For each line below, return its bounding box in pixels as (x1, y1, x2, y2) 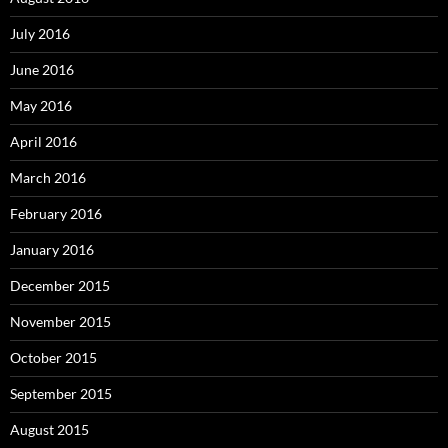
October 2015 (10, 349, 97, 367)
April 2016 (10, 133, 77, 151)
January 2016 (10, 241, 94, 259)
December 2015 (10, 277, 110, 295)
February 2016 (10, 205, 102, 223)
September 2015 (10, 385, 112, 403)
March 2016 (10, 169, 86, 187)
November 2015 (10, 313, 111, 331)
